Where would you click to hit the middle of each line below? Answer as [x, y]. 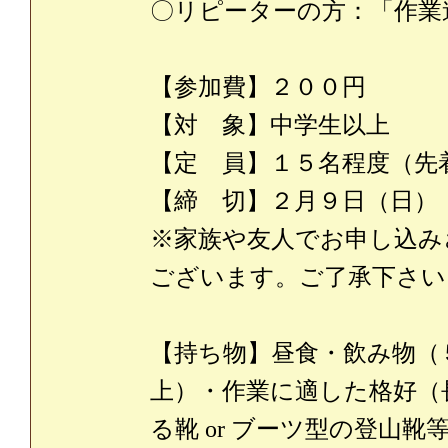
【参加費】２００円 [270, 87]
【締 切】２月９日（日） [294, 201]
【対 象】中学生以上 [270, 125]
